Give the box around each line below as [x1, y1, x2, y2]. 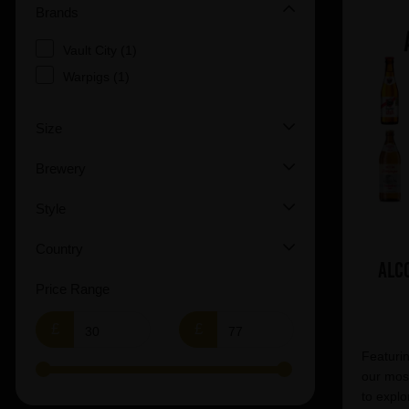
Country [36, 241, 83, 257]
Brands [36, 5, 79, 21]
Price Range [36, 281, 110, 298]
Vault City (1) [63, 43, 137, 58]
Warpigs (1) [63, 69, 130, 85]
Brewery [36, 161, 86, 177]
